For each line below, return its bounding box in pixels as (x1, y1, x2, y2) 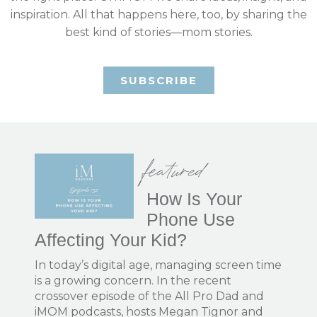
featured (144, 157, 203, 183)
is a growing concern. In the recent (35, 274, 232, 288)
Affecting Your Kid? (35, 230, 188, 250)
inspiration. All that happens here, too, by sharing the (10, 7, 307, 21)
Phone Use (146, 209, 235, 230)
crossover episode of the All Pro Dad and (35, 289, 265, 304)
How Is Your (146, 189, 242, 209)
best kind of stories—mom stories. (64, 25, 253, 39)
